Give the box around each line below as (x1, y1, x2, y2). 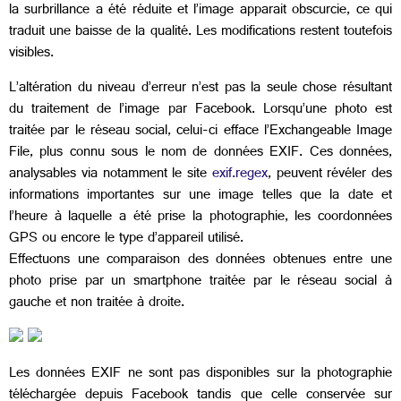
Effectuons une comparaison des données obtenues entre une (9, 246, 392, 275)
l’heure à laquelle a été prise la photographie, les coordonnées (9, 203, 392, 232)
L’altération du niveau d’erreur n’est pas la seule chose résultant (9, 74, 392, 103)
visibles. (9, 40, 54, 69)
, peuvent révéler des (267, 160, 392, 189)
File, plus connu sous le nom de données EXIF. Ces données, (9, 139, 392, 167)
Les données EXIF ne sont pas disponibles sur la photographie (9, 360, 392, 388)
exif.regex (211, 160, 268, 189)
